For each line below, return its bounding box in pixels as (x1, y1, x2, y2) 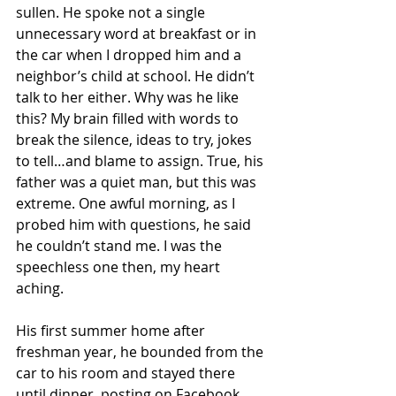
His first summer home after (16, 321, 209, 340)
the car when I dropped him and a (16, 45, 245, 65)
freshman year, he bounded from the (16, 342, 267, 362)
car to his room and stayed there (16, 363, 239, 383)
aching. (16, 278, 67, 298)
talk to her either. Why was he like (16, 88, 242, 107)
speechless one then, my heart (16, 257, 224, 277)
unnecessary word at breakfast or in (16, 24, 260, 43)
